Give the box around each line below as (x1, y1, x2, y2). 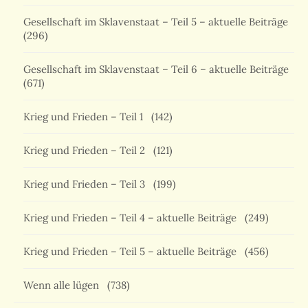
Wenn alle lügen (23, 278, 104, 292)
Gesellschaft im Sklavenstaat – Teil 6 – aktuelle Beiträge (23, 63, 289, 76)
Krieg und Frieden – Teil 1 (23, 110, 148, 124)
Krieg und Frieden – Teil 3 (23, 177, 151, 191)
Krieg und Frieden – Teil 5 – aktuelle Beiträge (23, 245, 242, 258)
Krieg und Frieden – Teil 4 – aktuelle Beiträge (23, 211, 242, 225)
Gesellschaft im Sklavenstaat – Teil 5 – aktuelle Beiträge (23, 15, 294, 29)
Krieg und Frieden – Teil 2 (23, 144, 151, 157)
